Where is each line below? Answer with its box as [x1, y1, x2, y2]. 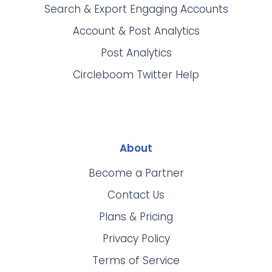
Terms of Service [92, 253, 180, 268]
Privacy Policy [102, 231, 170, 246]
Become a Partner [88, 166, 184, 181]
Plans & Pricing [99, 209, 173, 225]
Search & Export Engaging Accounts [44, 2, 228, 17]
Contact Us [107, 188, 165, 203]
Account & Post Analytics [72, 24, 200, 39]
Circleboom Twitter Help [73, 67, 199, 83]
